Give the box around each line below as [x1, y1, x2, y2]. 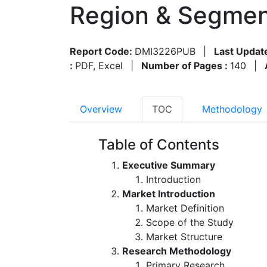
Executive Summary [122, 159, 215, 171]
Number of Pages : [141, 59, 230, 72]
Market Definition [146, 201, 224, 214]
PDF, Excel [75, 59, 123, 72]
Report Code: [70, 45, 135, 57]
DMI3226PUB [135, 45, 195, 57]
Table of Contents [98, 135, 219, 153]
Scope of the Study [146, 216, 234, 228]
